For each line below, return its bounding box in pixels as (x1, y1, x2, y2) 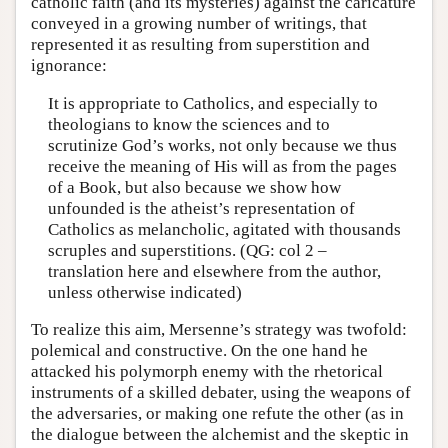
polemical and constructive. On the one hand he (31, 341, 368, 361)
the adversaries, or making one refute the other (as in (31, 404, 404, 424)
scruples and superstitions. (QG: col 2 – (47, 240, 327, 260)
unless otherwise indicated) (47, 282, 242, 302)
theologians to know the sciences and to (47, 114, 330, 134)
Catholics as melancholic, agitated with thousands (47, 219, 401, 239)
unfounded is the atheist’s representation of (47, 198, 355, 218)
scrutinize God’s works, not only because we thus (47, 135, 397, 155)
